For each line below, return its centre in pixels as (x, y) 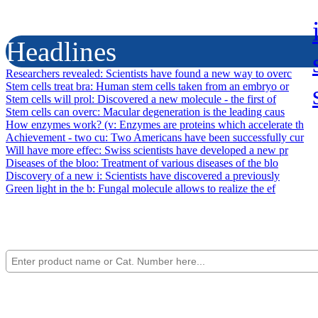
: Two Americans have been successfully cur (204, 137)
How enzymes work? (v (60, 124)
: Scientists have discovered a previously (190, 175)
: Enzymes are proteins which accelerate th (209, 124)
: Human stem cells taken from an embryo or (190, 86)
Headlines (61, 51)
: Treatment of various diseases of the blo (187, 163)
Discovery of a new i (53, 175)
